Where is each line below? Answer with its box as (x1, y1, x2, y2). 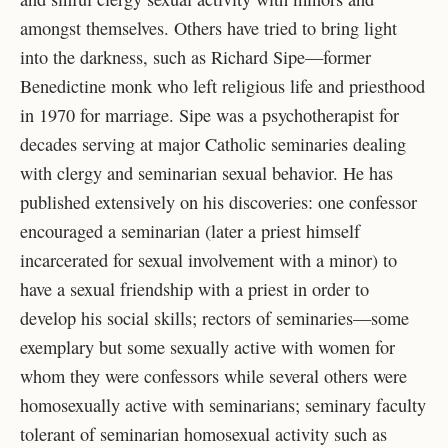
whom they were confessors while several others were (20, 364, 407, 389)
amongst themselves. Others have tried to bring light (20, 16, 397, 41)
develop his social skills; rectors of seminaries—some (20, 306, 409, 331)
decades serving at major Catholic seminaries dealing (20, 132, 406, 157)
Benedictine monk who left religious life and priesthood (20, 74, 425, 99)
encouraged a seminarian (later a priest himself (20, 219, 360, 244)
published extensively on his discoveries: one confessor (20, 190, 417, 215)
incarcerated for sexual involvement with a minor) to (20, 248, 397, 273)
